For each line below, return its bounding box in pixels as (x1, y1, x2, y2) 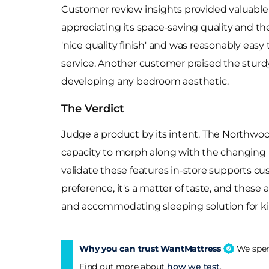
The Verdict (61, 101, 124, 115)
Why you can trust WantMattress (79, 243, 223, 254)
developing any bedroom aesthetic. (61, 75, 229, 87)
